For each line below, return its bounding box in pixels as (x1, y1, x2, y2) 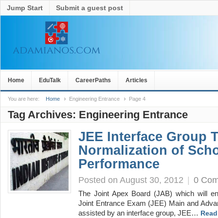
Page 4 (129, 96, 145, 102)
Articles (126, 77, 147, 84)
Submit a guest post (56, 4, 123, 12)
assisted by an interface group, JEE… (78, 209, 200, 217)
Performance (78, 156, 160, 171)
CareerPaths (75, 77, 111, 84)
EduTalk (39, 77, 61, 84)
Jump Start (7, 4, 43, 12)
